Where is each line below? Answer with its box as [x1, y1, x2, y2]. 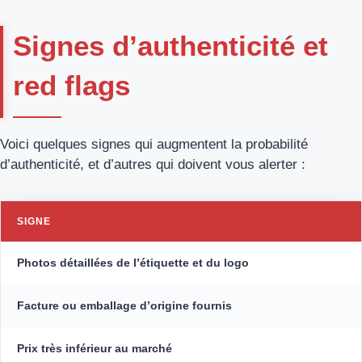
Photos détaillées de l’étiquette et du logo [17, 256, 249, 270]
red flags [13, 69, 130, 102]
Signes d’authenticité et [13, 30, 328, 62]
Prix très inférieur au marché [17, 342, 172, 356]
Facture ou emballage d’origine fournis [17, 299, 232, 313]
